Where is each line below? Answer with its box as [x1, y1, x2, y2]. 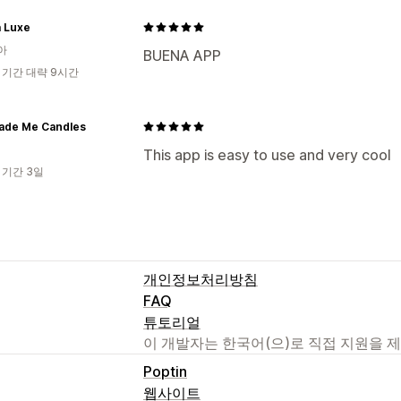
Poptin [143, 362, 187, 380]
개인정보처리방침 [143, 269, 258, 288]
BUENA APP [143, 46, 221, 64]
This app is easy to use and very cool [143, 145, 391, 164]
